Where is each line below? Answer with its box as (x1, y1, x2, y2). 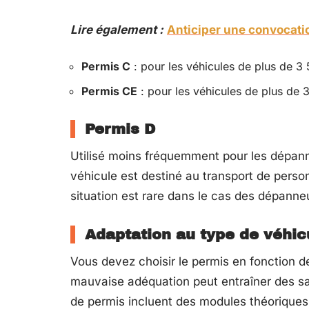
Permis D (85, 121, 155, 137)
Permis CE (81, 84, 137, 98)
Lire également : (70, 23, 163, 37)
